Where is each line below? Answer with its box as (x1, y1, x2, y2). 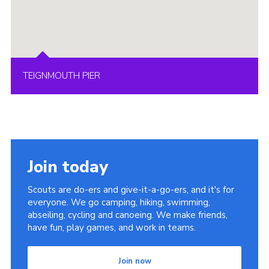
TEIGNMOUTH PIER (22, 70, 100, 82)
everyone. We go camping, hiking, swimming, (27, 196, 210, 209)
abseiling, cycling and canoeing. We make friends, (27, 209, 228, 222)
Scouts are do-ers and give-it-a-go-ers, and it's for (27, 184, 234, 196)
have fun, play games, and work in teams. (27, 222, 196, 234)
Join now (118, 256, 151, 267)
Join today (27, 156, 108, 179)
